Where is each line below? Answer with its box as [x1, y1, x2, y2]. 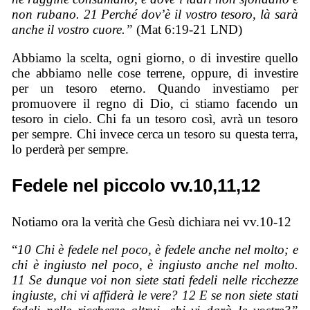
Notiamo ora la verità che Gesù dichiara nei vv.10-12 [12, 214, 292, 229]
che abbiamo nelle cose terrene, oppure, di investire [12, 65, 298, 80]
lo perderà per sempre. [12, 141, 129, 156]
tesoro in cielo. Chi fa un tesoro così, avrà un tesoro [12, 111, 298, 126]
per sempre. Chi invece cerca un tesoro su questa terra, [12, 126, 298, 141]
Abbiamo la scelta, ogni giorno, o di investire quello [12, 50, 298, 65]
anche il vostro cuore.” [12, 21, 134, 37]
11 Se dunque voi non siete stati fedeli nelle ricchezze [12, 273, 298, 288]
